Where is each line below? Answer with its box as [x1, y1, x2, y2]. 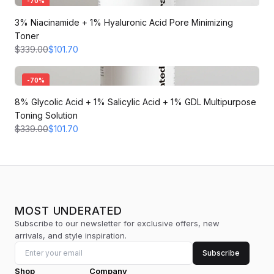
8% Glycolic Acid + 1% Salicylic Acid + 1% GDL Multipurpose [15, 97, 256, 107]
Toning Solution [15, 110, 78, 120]
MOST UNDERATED [15, 204, 122, 217]
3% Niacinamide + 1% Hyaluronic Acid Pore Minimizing [15, 17, 233, 28]
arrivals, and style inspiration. [15, 231, 127, 240]
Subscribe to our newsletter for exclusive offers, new [15, 218, 220, 228]
